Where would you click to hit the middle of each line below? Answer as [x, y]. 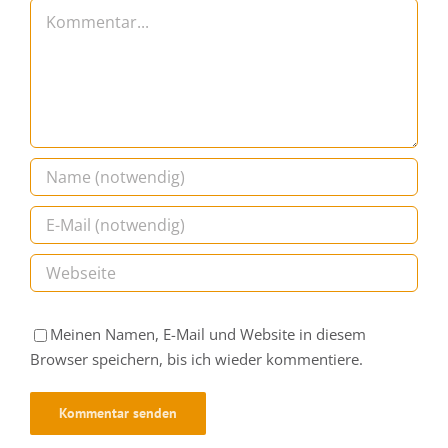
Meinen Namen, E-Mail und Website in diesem [208, 383]
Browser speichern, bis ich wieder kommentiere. [196, 408]
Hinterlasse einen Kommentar [178, 22]
